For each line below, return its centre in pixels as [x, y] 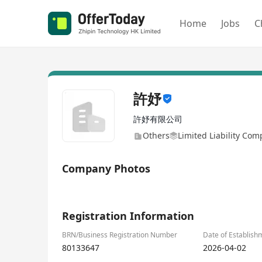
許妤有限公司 [158, 119]
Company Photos [106, 168]
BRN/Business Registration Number [120, 235]
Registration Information [128, 216]
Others [156, 135]
